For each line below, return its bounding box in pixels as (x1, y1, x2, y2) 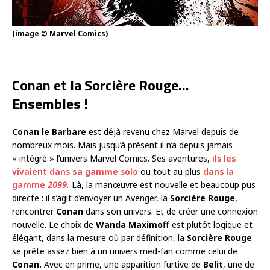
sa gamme (70, 166, 118, 178)
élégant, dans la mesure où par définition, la (12, 232, 187, 244)
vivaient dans (12, 166, 70, 178)
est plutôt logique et (169, 219, 253, 231)
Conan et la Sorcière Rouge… (12, 74, 189, 96)
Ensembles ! (12, 93, 88, 115)
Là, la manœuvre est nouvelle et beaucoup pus (69, 179, 256, 191)
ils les (212, 152, 236, 165)
